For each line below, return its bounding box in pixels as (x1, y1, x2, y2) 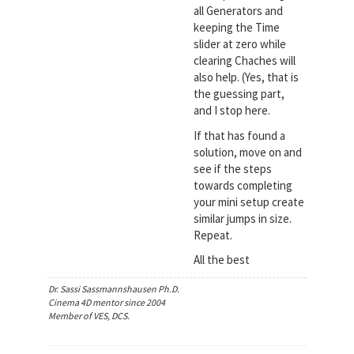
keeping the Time (193, 20, 280, 36)
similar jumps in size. (193, 210, 292, 226)
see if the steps (193, 160, 272, 176)
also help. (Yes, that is (193, 70, 299, 85)
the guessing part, (193, 86, 284, 102)
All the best (193, 252, 250, 268)
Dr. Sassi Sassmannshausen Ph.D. (47, 282, 179, 295)
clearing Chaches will (193, 53, 296, 69)
